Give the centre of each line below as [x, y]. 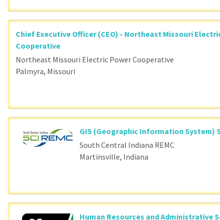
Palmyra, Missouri [45, 71]
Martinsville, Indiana [114, 157]
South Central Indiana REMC [127, 145]
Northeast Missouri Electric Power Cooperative [95, 59]
